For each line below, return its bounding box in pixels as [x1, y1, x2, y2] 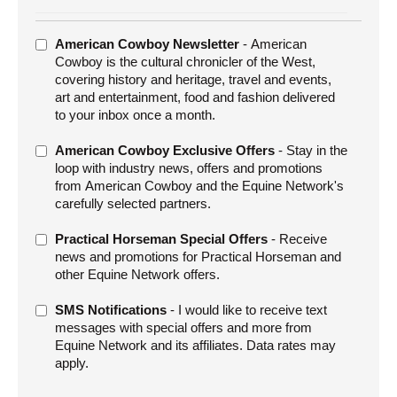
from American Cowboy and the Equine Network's [55, 177, 344, 193]
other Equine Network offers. [55, 266, 220, 282]
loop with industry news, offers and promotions [55, 160, 323, 175]
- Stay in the [275, 142, 347, 158]
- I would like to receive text [167, 301, 327, 317]
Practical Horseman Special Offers [55, 230, 268, 246]
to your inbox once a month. [55, 106, 215, 122]
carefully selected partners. [55, 195, 211, 211]
